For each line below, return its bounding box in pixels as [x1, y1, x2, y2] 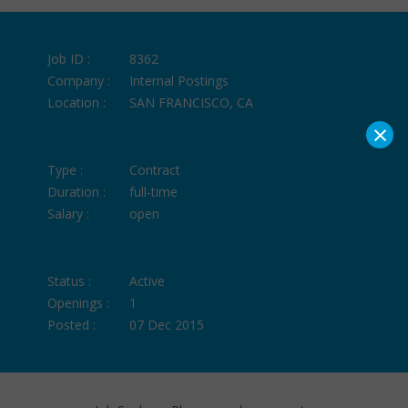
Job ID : [47, 49, 91, 67]
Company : [47, 71, 111, 89]
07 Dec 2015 [129, 315, 205, 333]
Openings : [47, 293, 110, 311]
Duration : [47, 182, 107, 200]
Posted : [47, 315, 97, 333]
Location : [47, 93, 107, 111]
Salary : [47, 204, 90, 222]
